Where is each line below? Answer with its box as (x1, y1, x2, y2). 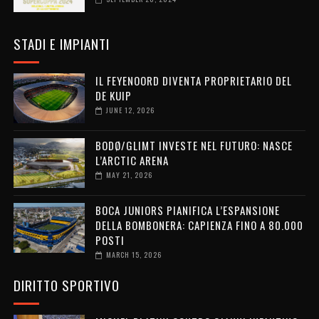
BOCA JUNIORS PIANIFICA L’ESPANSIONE (95, 202, 280, 219)
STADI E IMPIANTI (13, 33, 110, 54)
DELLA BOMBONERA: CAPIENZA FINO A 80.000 (95, 217, 303, 234)
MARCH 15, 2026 (105, 249, 162, 261)
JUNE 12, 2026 (105, 105, 155, 116)
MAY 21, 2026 (105, 169, 152, 181)
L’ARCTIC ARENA (95, 152, 169, 169)
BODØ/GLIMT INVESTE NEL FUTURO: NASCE (95, 137, 293, 154)
